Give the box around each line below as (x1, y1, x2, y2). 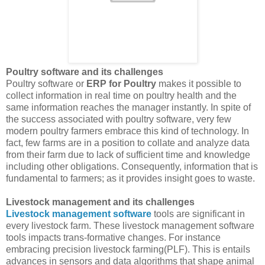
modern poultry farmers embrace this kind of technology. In (6, 125, 249, 136)
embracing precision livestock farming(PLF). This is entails (6, 244, 250, 254)
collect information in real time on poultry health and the (6, 90, 237, 101)
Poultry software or (6, 78, 86, 89)
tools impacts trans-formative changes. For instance (6, 232, 221, 243)
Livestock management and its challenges (6, 196, 195, 207)
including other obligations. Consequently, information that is (6, 161, 258, 172)
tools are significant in (151, 208, 245, 219)
